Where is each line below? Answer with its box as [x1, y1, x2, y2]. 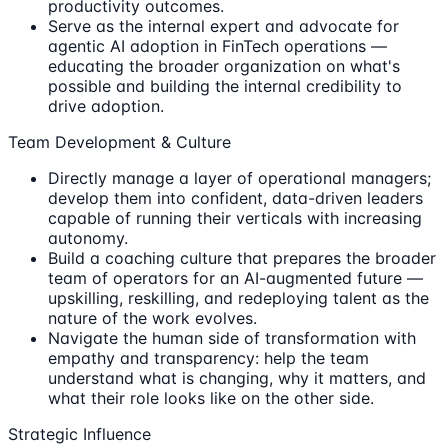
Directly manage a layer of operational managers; [48, 167, 431, 188]
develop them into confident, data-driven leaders [48, 187, 423, 208]
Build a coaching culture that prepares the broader [48, 247, 436, 268]
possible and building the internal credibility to [48, 75, 402, 96]
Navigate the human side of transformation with [48, 327, 416, 348]
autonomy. [48, 227, 128, 248]
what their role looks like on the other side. [48, 387, 374, 408]
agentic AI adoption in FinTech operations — [48, 35, 387, 56]
